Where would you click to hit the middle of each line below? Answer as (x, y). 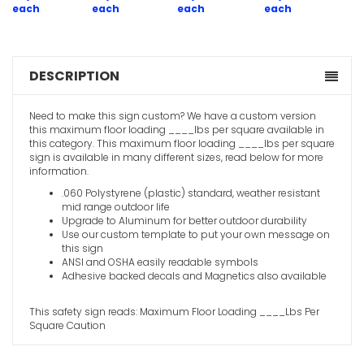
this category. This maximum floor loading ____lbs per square (182, 143)
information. (59, 171)
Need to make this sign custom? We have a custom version (173, 115)
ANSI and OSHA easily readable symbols (160, 262)
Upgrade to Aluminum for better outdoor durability (184, 220)
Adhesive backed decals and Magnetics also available (194, 275)
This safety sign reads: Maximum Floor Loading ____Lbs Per (174, 311)
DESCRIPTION (74, 76)
